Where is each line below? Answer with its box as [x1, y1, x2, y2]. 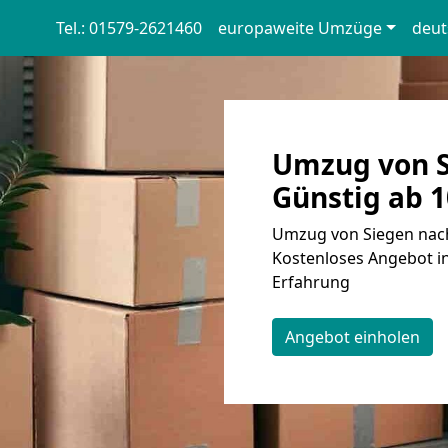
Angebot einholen [285, 326, 420, 348]
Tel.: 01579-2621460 [55, 17, 202, 39]
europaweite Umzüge [217, 17, 382, 39]
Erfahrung [272, 271, 350, 293]
